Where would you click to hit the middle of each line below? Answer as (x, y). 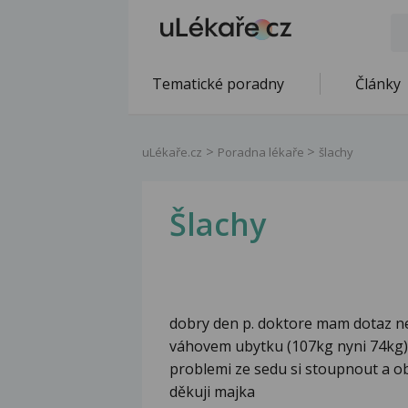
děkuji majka (212, 392)
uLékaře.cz (172, 152)
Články (378, 84)
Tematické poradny (218, 84)
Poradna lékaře (262, 152)
